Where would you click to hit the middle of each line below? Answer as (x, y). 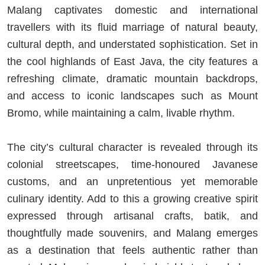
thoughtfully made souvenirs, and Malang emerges (132, 233)
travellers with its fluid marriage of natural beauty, (132, 28)
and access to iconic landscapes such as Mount (132, 96)
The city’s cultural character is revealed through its (132, 148)
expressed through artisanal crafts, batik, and (132, 216)
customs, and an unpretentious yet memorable (132, 182)
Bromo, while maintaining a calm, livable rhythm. (122, 113)
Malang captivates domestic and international (132, 10)
